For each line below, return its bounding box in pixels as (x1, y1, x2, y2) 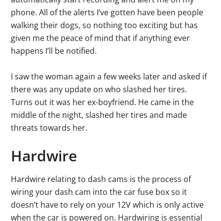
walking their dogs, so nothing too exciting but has (11, 19, 198, 31)
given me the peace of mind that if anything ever (11, 32, 190, 43)
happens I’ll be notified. (11, 45, 97, 56)
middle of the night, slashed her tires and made (11, 109, 187, 120)
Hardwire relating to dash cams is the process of (11, 173, 191, 184)
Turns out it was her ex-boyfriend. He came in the (11, 96, 194, 108)
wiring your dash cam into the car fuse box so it (11, 186, 187, 197)
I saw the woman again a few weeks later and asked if (11, 71, 207, 82)
